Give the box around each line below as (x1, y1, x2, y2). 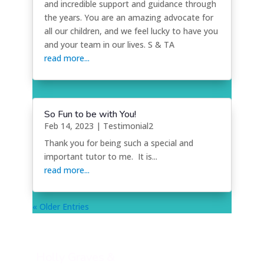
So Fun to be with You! (44, 108, 136, 121)
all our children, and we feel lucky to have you (44, 25, 218, 37)
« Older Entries (32, 200, 89, 212)
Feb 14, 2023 (44, 120, 94, 132)
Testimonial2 (103, 120, 153, 132)
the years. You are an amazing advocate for (44, 12, 213, 24)
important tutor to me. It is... (44, 151, 157, 163)
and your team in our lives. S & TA (44, 39, 174, 51)
